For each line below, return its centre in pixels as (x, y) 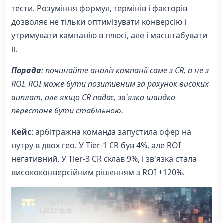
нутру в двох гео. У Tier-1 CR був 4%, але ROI (96, 145)
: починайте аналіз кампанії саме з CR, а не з (125, 70)
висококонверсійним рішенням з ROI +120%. (98, 172)
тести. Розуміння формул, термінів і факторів (99, 8)
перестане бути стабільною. (67, 110)
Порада (26, 70)
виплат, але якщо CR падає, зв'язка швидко (93, 97)
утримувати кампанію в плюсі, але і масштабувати (109, 35)
